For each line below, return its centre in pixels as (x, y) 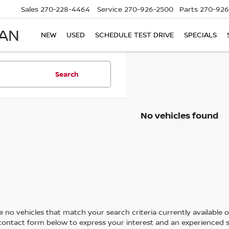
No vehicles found (179, 115)
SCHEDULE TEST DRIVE (134, 35)
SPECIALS (200, 35)
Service (110, 9)
